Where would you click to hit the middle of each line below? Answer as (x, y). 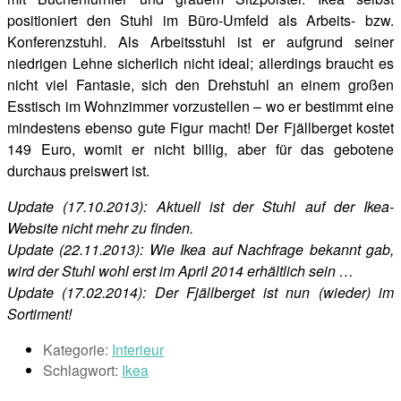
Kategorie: (76, 350)
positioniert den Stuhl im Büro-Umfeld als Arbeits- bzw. (200, 21)
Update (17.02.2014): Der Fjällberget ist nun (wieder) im (200, 293)
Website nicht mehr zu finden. (100, 228)
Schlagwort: (81, 371)
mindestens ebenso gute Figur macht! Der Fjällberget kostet (200, 128)
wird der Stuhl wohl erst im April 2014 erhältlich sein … (180, 271)
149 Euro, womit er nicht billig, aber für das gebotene (200, 149)
